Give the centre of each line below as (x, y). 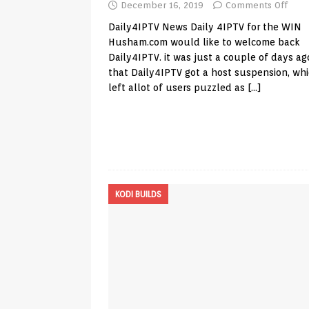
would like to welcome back (234, 42)
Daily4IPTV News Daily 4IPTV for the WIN (205, 27)
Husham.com (138, 42)
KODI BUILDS (138, 194)
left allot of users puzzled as (178, 88)
